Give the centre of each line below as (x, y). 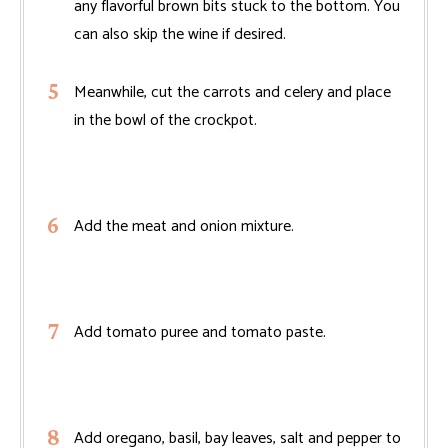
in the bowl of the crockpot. (165, 120)
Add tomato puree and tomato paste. (200, 332)
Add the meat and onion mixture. (184, 226)
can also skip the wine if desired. (180, 34)
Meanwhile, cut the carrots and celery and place (232, 92)
